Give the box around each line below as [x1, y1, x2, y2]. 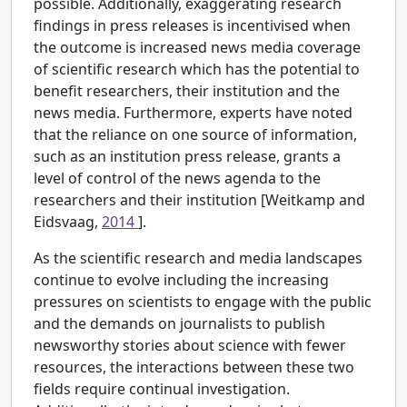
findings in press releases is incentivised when [34, 15, 351, 36]
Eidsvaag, [34, 212, 102, 233]
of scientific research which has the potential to [34, 59, 360, 80]
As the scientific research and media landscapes [34, 248, 362, 269]
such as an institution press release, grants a [34, 146, 341, 167]
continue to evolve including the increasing [34, 270, 329, 291]
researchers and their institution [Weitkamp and [34, 190, 365, 211]
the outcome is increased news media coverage [34, 37, 361, 58]
